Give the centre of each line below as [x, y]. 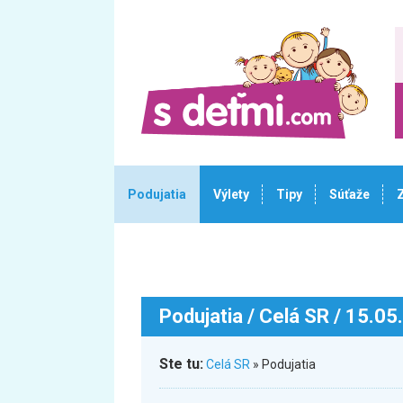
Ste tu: [181, 364]
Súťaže [349, 194]
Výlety [231, 194]
